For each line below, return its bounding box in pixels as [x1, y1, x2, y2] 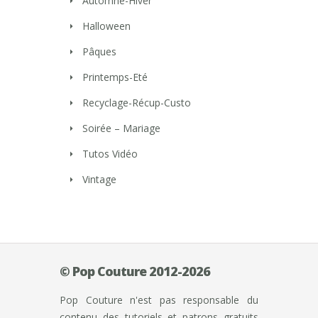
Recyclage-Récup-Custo [82, 96, 191, 110]
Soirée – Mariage [82, 121, 160, 136]
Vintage [82, 172, 116, 187]
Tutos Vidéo [82, 147, 138, 161]
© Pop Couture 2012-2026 [60, 263, 210, 280]
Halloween [82, 19, 131, 33]
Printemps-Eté [82, 70, 148, 84]
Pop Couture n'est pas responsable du [60, 293, 258, 307]
